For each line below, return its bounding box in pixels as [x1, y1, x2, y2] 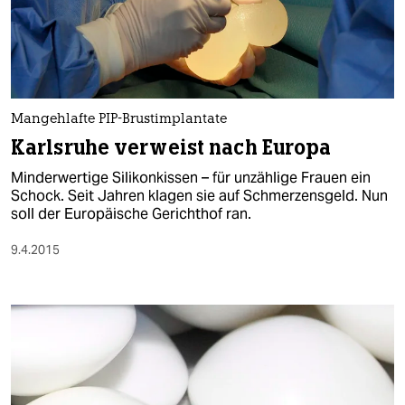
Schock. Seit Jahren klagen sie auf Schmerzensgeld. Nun [11, 185, 388, 205]
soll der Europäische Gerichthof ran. [11, 203, 251, 223]
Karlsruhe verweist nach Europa [11, 134, 332, 161]
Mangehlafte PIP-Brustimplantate [11, 112, 227, 127]
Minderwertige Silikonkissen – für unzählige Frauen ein [11, 167, 371, 187]
